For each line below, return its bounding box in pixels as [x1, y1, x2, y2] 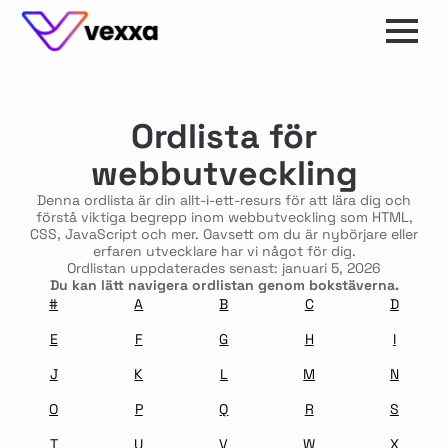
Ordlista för [131, 115, 317, 158]
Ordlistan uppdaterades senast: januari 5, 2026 [67, 259, 381, 277]
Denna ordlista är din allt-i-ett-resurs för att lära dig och [37, 191, 411, 209]
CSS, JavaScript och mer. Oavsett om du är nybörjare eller [30, 225, 418, 243]
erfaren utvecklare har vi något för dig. [92, 242, 356, 260]
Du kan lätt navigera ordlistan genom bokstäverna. [49, 276, 399, 294]
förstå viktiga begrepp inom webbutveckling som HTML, [35, 208, 413, 226]
